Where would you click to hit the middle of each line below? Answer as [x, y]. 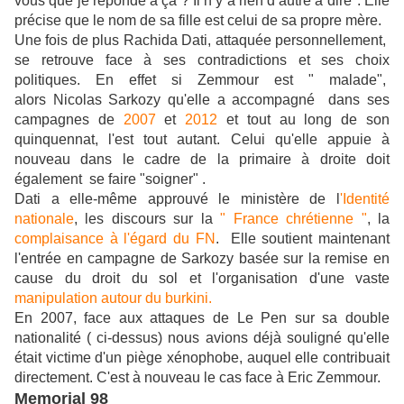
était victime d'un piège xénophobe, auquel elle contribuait [202, 358]
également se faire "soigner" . [110, 179]
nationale [44, 219]
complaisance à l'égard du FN [115, 239]
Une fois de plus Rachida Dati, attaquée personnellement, [202, 41]
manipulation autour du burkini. [113, 298]
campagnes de [69, 120]
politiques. [47, 80]
